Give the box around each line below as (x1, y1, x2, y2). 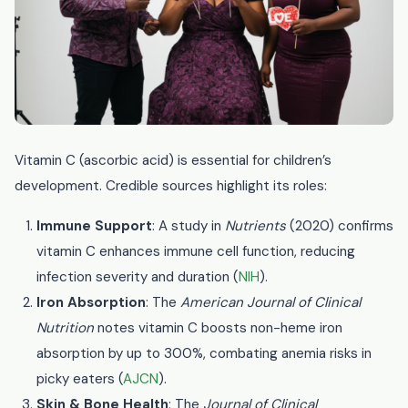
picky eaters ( (36, 370, 123, 389)
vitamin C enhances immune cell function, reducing (36, 242, 355, 261)
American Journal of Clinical (180, 293, 361, 312)
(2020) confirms (286, 217, 393, 236)
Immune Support (36, 217, 152, 236)
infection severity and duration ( (36, 268, 239, 287)
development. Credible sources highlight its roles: (15, 177, 327, 196)
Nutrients (225, 217, 286, 236)
